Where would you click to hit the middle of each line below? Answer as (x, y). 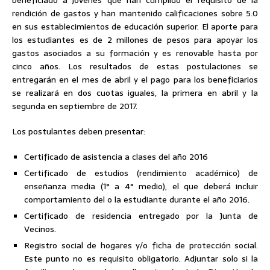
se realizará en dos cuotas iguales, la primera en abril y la (135, 93)
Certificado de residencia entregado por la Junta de (141, 216)
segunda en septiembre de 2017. (75, 106)
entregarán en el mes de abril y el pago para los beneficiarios (135, 80)
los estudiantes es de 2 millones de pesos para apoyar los (135, 40)
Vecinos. (40, 229)
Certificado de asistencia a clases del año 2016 (116, 157)
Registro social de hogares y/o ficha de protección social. (141, 246)
